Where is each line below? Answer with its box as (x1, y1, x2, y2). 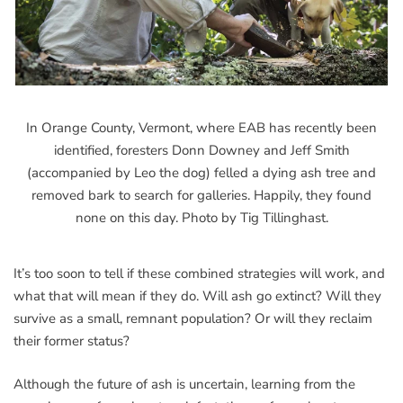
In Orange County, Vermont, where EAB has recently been (26, 119, 377, 138)
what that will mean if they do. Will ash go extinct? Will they (13, 287, 381, 306)
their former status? (13, 332, 130, 351)
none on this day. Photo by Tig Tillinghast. (75, 209, 328, 228)
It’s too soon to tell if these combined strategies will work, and (13, 264, 385, 283)
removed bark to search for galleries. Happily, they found (31, 186, 372, 205)
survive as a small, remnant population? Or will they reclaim (13, 309, 372, 328)
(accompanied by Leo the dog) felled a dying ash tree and (27, 164, 376, 183)
